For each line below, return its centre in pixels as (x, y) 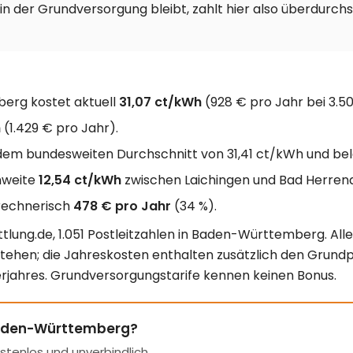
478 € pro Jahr (122, 206)
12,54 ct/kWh (80, 180)
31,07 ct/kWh (160, 102)
